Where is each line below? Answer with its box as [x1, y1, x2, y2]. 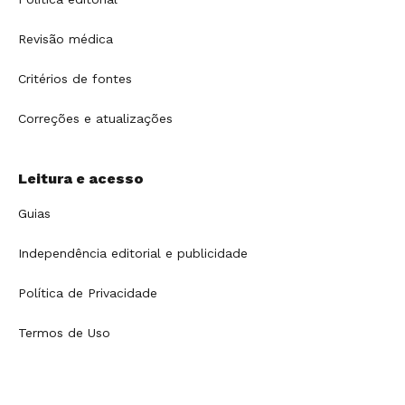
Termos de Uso [18, 325, 110, 340]
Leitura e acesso [18, 169, 144, 187]
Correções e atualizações [18, 110, 173, 126]
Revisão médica [18, 31, 113, 46]
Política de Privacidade [18, 285, 157, 300]
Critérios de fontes [18, 71, 132, 86]
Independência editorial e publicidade [18, 245, 248, 260]
